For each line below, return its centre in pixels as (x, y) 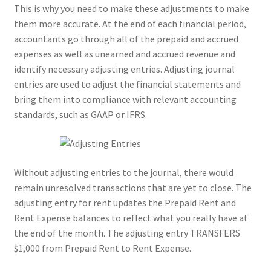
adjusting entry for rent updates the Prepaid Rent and (125, 202)
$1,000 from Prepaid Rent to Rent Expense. (102, 248)
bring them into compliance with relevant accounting (125, 100)
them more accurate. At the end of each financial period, (130, 24)
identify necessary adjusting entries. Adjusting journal (124, 69)
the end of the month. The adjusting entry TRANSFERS (127, 233)
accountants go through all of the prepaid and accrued (126, 39)
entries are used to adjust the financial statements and (127, 84)
